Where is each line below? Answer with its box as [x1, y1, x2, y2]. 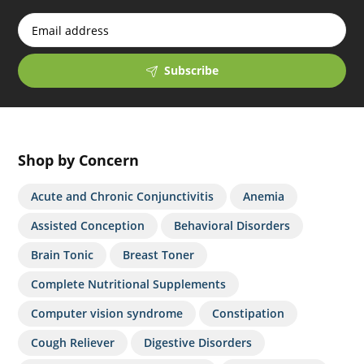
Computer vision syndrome [31, 305, 184, 322]
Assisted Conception [31, 218, 145, 234]
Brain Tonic [31, 247, 94, 263]
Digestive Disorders [144, 335, 253, 351]
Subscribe [163, 63, 219, 79]
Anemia [243, 188, 285, 205]
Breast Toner [123, 247, 195, 263]
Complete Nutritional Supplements [31, 276, 227, 292]
